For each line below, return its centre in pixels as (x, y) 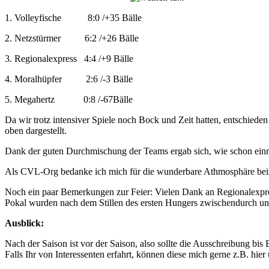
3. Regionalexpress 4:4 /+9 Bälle (69, 58)
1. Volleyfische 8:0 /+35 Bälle (73, 17)
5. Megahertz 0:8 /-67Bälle (69, 99)
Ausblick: (26, 223)
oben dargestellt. (37, 130)
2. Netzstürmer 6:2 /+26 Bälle (72, 38)
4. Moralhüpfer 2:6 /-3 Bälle (69, 79)
